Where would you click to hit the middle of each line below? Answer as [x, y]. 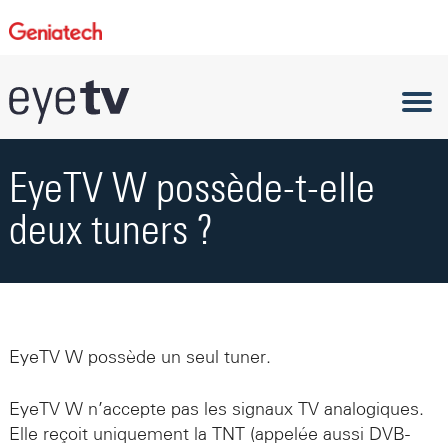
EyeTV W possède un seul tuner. [144, 357]
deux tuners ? [110, 232]
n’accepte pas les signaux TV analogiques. [253, 409]
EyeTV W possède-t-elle [191, 190]
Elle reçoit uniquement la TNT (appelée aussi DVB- [209, 434]
